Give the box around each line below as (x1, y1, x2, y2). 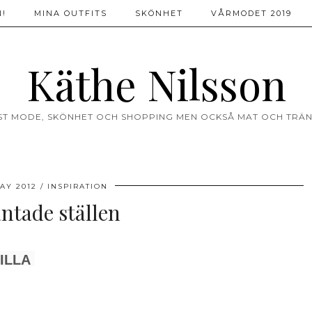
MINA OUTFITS (34, 8, 107, 18)
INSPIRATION (47, 182, 108, 191)
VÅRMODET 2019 (211, 8, 292, 18)
